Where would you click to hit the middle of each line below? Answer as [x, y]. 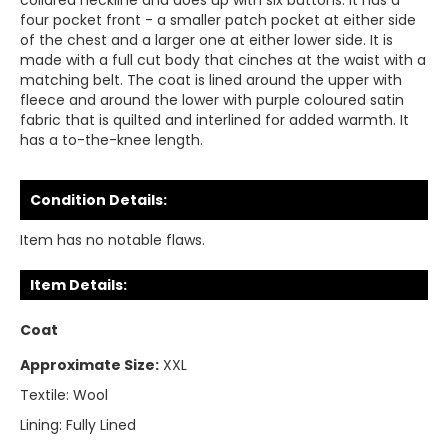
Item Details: [78, 285]
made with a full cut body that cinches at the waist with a [223, 60]
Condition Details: [98, 200]
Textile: [44, 395]
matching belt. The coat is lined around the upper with [211, 80]
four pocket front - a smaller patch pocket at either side [218, 20]
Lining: [41, 425]
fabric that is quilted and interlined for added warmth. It [214, 120]
